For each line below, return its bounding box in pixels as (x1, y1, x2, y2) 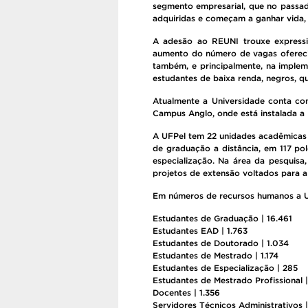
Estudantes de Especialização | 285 (153, 263, 298, 272)
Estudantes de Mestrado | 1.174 (153, 251, 278, 260)
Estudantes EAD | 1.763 (153, 226, 247, 235)
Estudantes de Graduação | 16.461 (153, 214, 292, 223)
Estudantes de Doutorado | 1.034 (153, 239, 289, 247)
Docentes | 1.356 (153, 288, 220, 297)
